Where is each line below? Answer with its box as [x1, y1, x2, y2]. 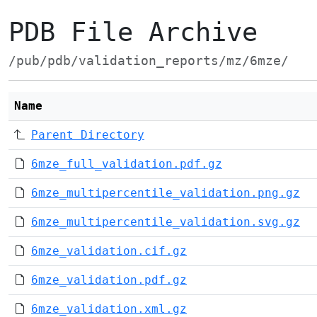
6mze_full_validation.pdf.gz [31, 157, 222, 171]
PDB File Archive [8, 17, 258, 47]
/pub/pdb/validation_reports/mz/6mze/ [8, 54, 289, 68]
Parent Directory [31, 128, 144, 142]
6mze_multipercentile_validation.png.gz [31, 186, 300, 200]
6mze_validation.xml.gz [31, 302, 187, 316]
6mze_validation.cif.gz [31, 244, 187, 258]
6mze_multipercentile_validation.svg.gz [31, 215, 300, 229]
